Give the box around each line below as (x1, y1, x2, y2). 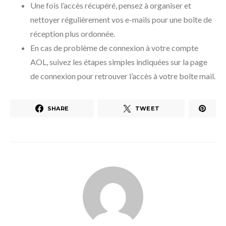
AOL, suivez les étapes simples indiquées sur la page (30, 57, 207, 67)
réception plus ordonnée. (30, 29, 115, 39)
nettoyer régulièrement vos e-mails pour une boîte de (30, 15, 212, 25)
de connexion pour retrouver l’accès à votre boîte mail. (30, 71, 215, 81)
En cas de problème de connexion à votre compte (30, 43, 198, 53)
